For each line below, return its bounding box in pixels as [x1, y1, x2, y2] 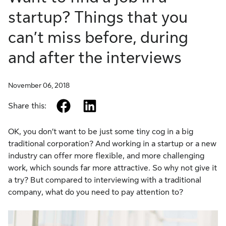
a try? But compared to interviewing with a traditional [8, 175, 201, 185]
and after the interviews [8, 48, 182, 67]
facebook [70, 100, 104, 109]
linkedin [96, 100, 125, 109]
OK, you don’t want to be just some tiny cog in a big [8, 127, 193, 136]
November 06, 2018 [8, 81, 70, 89]
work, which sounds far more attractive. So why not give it [8, 163, 217, 173]
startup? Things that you [8, 8, 188, 27]
